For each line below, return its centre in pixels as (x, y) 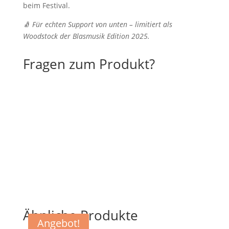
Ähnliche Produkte (80, 215)
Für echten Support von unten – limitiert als (102, 24)
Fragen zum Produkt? (89, 64)
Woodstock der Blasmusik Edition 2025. (86, 36)
